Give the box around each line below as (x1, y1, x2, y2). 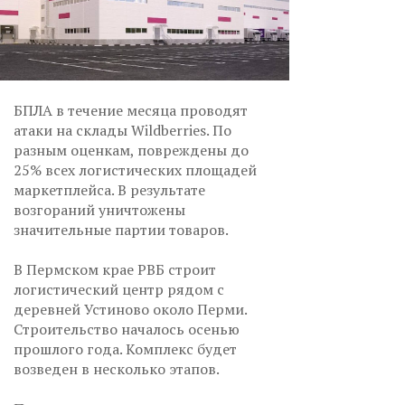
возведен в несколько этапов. (14, 358, 226, 379)
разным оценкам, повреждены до (14, 139, 249, 160)
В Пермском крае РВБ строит (14, 259, 216, 279)
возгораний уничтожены (14, 199, 185, 220)
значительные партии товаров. (14, 219, 229, 240)
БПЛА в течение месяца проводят (14, 99, 248, 120)
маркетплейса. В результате (14, 179, 205, 200)
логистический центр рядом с (14, 278, 224, 299)
